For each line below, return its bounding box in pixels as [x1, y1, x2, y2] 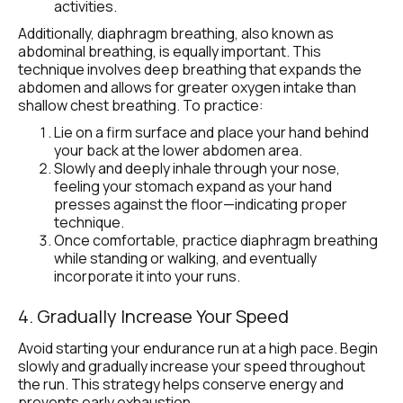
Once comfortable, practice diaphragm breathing [54, 230, 378, 251]
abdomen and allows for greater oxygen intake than [18, 77, 356, 98]
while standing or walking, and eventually [54, 248, 317, 269]
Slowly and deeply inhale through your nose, [54, 158, 340, 179]
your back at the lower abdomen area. [54, 140, 302, 161]
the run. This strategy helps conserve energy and [18, 374, 344, 395]
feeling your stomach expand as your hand [54, 176, 332, 197]
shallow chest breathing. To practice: [18, 95, 264, 116]
